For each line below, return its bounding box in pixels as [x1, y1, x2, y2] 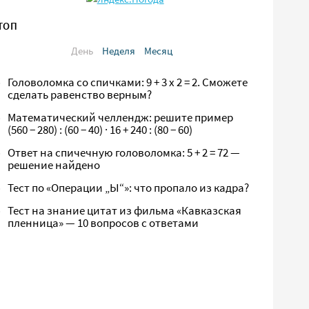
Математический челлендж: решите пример [8, 110, 234, 125]
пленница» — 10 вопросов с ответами [8, 216, 199, 230]
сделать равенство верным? [8, 88, 152, 102]
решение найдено [8, 158, 101, 172]
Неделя [101, 44, 135, 57]
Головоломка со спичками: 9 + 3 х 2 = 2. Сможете [8, 75, 248, 90]
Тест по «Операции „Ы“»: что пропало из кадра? [8, 181, 250, 195]
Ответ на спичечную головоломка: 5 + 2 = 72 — [8, 146, 241, 160]
